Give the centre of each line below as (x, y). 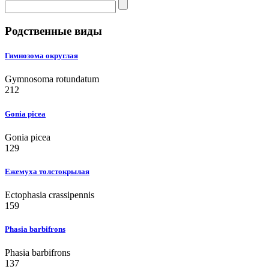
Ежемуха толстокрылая (47, 171)
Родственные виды (53, 31)
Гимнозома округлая (41, 56)
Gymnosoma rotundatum (52, 79)
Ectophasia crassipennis (50, 195)
